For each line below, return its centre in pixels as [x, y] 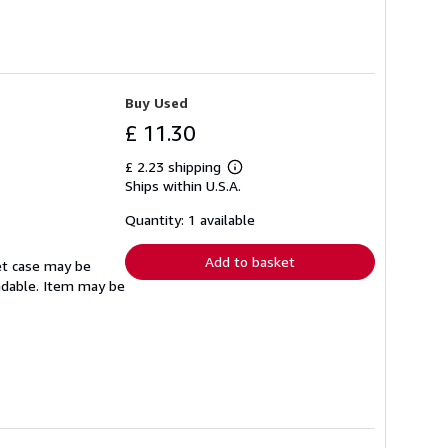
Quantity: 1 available [190, 220]
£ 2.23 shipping [175, 167]
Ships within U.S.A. [183, 186]
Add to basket [250, 262]
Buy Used [156, 103]
